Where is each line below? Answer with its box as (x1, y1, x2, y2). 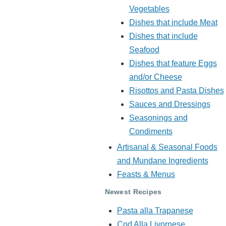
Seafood (129, 45, 159, 54)
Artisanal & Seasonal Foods (117, 143, 217, 152)
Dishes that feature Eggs (129, 59, 217, 68)
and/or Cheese (129, 73, 182, 82)
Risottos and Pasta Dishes (129, 86, 224, 95)
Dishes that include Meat (129, 18, 217, 27)
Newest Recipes (104, 187, 162, 196)
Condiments (129, 127, 173, 136)
